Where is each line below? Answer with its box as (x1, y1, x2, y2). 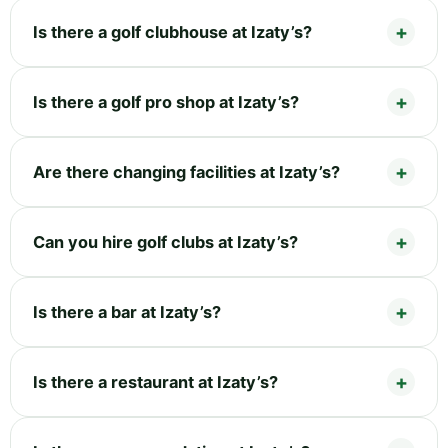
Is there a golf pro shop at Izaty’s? (33, 92, 299, 113)
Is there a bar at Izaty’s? (33, 302, 221, 323)
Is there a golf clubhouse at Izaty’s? (33, 22, 312, 43)
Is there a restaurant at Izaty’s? (33, 372, 278, 393)
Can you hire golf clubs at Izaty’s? (33, 232, 298, 253)
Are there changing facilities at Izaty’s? (33, 162, 340, 183)
